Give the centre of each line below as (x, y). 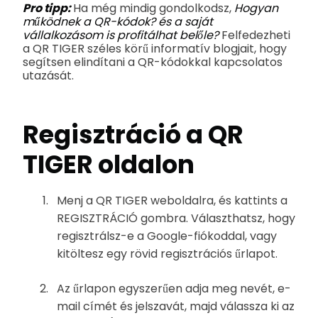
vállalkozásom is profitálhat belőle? (122, 35)
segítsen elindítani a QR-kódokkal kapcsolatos (153, 62)
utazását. (48, 75)
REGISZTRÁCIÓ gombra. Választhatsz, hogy (176, 219)
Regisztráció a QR (133, 134)
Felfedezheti (256, 35)
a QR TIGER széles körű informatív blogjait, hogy (155, 48)
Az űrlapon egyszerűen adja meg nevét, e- (174, 289)
